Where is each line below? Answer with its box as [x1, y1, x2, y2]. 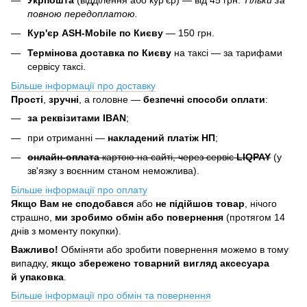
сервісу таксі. [27, 60, 86, 72]
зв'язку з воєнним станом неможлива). [27, 164, 199, 176]
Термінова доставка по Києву [27, 47, 171, 58]
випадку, [11, 258, 51, 269]
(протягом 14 [223, 212, 285, 223]
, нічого [245, 198, 277, 210]
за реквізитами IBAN [27, 112, 126, 124]
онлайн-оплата [27, 151, 99, 162]
